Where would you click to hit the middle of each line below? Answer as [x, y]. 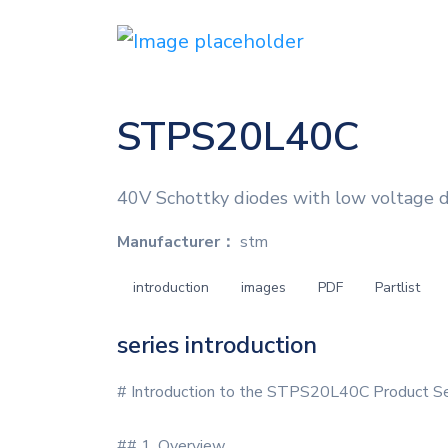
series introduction [217, 345]
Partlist [397, 287]
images [263, 287]
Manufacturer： [176, 242]
